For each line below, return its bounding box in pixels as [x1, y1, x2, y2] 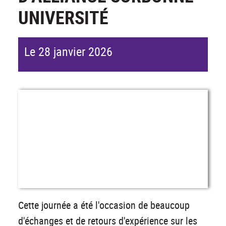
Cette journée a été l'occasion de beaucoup [18, 198, 190, 212]
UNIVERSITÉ [18, 5, 108, 30]
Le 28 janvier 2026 [24, 43, 112, 60]
